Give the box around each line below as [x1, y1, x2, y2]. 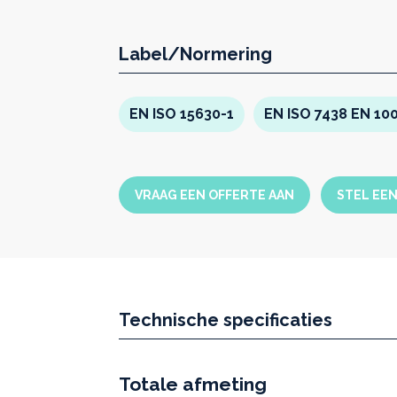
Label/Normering [119, 43, 272, 65]
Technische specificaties [119, 309, 332, 331]
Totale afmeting [119, 373, 267, 395]
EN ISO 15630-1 [129, 105, 234, 122]
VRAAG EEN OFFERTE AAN [135, 188, 294, 202]
